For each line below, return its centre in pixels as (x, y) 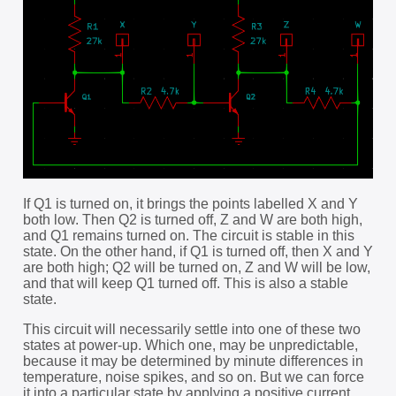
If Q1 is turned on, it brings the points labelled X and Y (190, 204)
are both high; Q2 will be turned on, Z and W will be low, (196, 268)
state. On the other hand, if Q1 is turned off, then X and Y (198, 252)
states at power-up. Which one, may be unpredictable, (190, 346)
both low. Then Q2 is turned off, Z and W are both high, (192, 220)
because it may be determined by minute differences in (193, 362)
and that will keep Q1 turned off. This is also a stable (185, 284)
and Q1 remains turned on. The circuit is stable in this (188, 236)
